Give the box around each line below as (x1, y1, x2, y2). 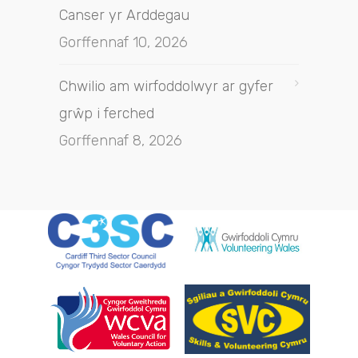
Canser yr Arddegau (59, 6, 189, 24)
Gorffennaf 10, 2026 (59, 34, 188, 51)
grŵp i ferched (59, 105, 154, 122)
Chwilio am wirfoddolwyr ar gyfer (59, 78, 273, 95)
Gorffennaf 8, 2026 (59, 132, 182, 149)
